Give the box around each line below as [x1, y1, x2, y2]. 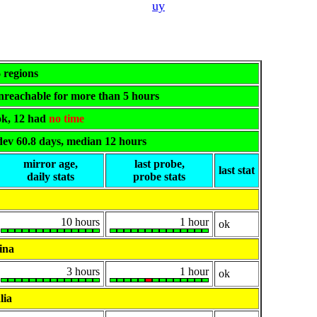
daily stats [26, 171, 74, 183]
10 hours [61, 216, 100, 229]
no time [49, 113, 84, 125]
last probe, [134, 158, 185, 171]
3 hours [67, 265, 100, 278]
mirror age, [23, 158, 78, 171]
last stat [219, 164, 255, 177]
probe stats [133, 171, 185, 183]
